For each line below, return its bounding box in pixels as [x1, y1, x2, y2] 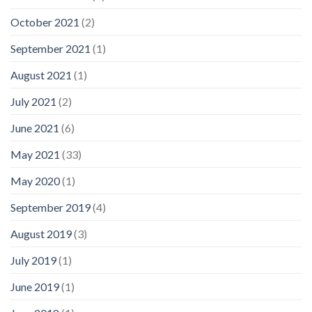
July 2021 [10, 94, 56, 108]
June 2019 [10, 279, 59, 293]
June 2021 [10, 120, 59, 134]
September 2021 [10, 41, 91, 55]
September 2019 [10, 200, 91, 214]
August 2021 [10, 68, 72, 81]
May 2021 [10, 147, 60, 161]
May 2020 [10, 173, 60, 187]
